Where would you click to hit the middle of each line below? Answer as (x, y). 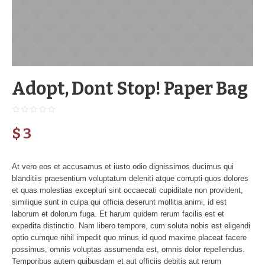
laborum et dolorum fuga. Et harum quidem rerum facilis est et (118, 214)
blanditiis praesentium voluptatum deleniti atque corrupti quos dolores (130, 178)
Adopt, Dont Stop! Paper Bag (130, 88)
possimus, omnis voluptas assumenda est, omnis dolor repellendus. (128, 249)
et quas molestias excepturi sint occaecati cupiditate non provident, (127, 190)
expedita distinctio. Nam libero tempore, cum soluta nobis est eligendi (131, 225)
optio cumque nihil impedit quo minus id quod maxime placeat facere (129, 237)
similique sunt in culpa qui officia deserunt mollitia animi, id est (119, 202)
